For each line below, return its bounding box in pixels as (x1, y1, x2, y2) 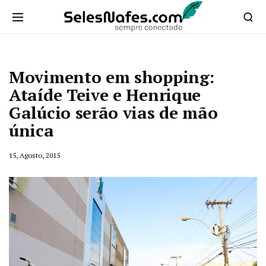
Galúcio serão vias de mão (9, 102, 218, 123)
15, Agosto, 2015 (9, 151, 60, 160)
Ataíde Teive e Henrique (9, 84, 201, 106)
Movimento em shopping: (9, 66, 214, 88)
